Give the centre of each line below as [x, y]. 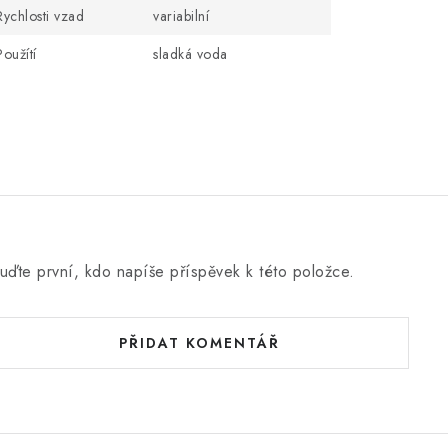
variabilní [181, 16]
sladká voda [190, 54]
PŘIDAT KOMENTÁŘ [199, 343]
